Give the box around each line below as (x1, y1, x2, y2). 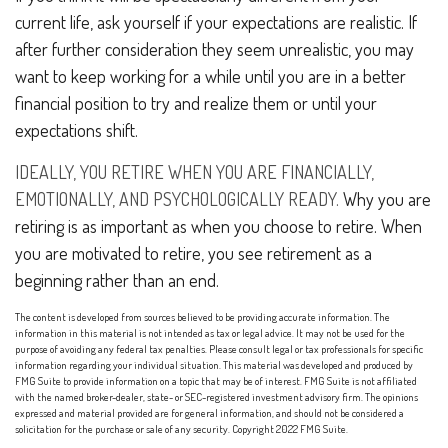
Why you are (339, 188, 431, 210)
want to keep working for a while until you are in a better (15, 65, 406, 87)
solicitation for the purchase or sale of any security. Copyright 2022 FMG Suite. (15, 422, 348, 436)
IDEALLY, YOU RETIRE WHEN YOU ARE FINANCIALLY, (15, 161, 374, 183)
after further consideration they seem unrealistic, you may (15, 38, 414, 60)
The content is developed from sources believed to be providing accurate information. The (15, 310, 390, 324)
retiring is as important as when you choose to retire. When (15, 215, 422, 237)
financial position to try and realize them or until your (15, 92, 377, 114)
